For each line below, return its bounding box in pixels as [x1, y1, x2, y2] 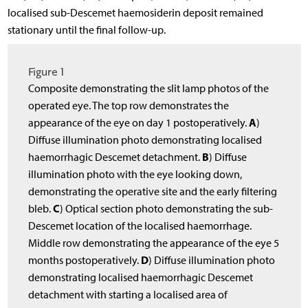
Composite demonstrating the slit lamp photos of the [28, 81, 269, 95]
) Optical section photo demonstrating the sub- [60, 201, 274, 215]
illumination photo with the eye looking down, [28, 167, 243, 181]
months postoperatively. [28, 253, 142, 267]
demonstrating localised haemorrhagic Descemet [28, 270, 254, 284]
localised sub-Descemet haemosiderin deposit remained [7, 6, 263, 20]
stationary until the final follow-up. [7, 23, 166, 37]
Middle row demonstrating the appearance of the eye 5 [28, 236, 280, 250]
